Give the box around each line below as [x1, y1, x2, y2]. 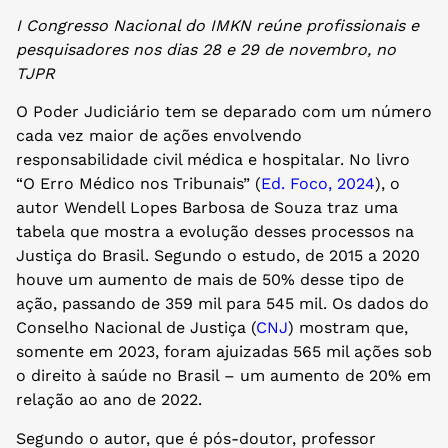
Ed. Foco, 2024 [261, 174, 375, 194]
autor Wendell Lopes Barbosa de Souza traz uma [16, 198, 398, 218]
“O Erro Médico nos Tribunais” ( [16, 174, 261, 194]
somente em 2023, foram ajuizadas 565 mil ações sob [16, 342, 432, 362]
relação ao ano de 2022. [16, 390, 202, 410]
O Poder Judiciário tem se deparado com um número [16, 102, 432, 122]
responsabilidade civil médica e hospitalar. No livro [16, 150, 410, 170]
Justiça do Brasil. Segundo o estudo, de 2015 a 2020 [16, 246, 420, 266]
